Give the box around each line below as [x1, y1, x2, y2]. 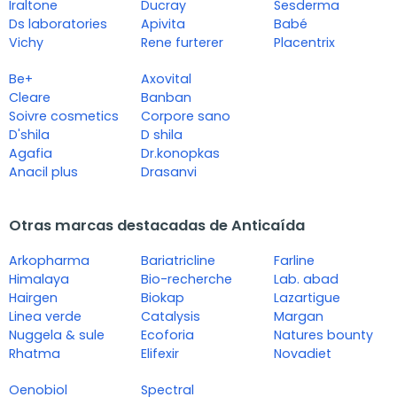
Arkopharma [9, 252, 90, 270]
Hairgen [9, 289, 58, 307]
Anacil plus [9, 163, 78, 182]
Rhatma [9, 345, 60, 363]
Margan [273, 307, 323, 326]
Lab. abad [273, 270, 339, 289]
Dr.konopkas [141, 144, 221, 163]
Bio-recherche [141, 270, 233, 289]
